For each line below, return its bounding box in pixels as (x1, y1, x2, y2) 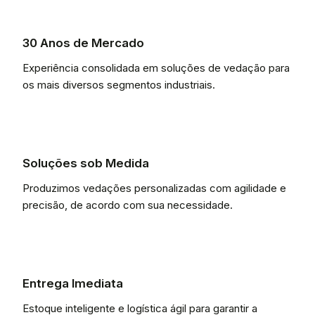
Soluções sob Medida (22, 156, 149, 170)
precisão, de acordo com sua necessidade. (22, 198, 233, 212)
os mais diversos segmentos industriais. (22, 78, 215, 91)
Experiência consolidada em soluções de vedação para (22, 61, 290, 75)
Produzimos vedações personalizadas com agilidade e (22, 181, 286, 195)
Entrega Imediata (22, 276, 123, 290)
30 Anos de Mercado (22, 36, 144, 50)
